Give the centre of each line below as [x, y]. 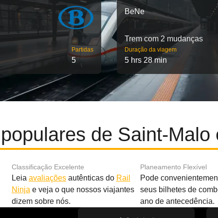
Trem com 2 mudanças [164, 39]
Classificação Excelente [48, 167]
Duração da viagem [151, 50]
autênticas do [91, 178]
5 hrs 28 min [146, 60]
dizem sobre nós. [41, 201]
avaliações [47, 178]
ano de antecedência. [177, 201]
